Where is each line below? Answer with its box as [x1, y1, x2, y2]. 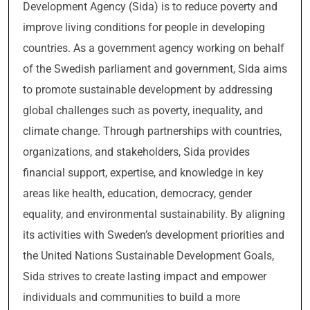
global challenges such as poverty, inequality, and [23, 104, 263, 117]
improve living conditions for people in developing [23, 21, 265, 34]
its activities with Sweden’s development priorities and [23, 228, 284, 241]
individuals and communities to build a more [23, 291, 240, 304]
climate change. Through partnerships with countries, [23, 125, 282, 138]
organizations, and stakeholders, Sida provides [23, 145, 250, 158]
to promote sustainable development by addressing [23, 83, 273, 96]
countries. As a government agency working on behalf [23, 42, 284, 55]
